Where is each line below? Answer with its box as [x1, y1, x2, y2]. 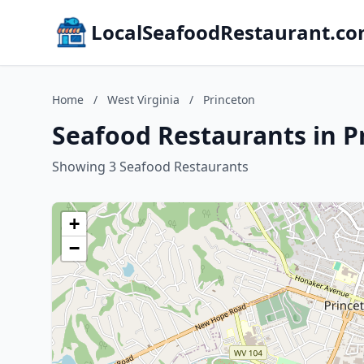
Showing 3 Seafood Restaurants [52, 158, 249, 175]
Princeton [203, 92, 255, 107]
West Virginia [107, 92, 180, 107]
